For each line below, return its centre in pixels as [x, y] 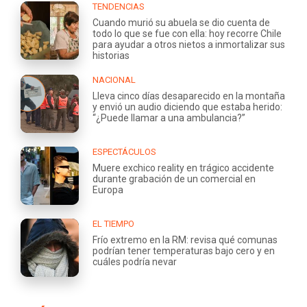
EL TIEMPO [113, 223]
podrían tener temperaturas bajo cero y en [184, 250]
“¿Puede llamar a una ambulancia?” [169, 118]
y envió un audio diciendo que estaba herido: [187, 107]
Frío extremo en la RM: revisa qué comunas [185, 240]
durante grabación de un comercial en [174, 179]
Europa [108, 189]
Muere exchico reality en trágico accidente [183, 168]
